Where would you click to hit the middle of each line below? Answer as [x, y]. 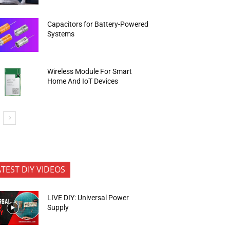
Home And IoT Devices [83, 81]
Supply [58, 207]
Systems [61, 34]
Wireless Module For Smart [90, 71]
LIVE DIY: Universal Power [88, 197]
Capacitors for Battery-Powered [98, 24]
